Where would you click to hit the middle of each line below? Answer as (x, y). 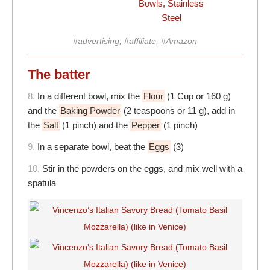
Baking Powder (90, 111)
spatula (42, 183)
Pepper (146, 125)
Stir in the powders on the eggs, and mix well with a (142, 169)
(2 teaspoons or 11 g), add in (178, 111)
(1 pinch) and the (95, 125)
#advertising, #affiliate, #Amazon (135, 41)
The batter (59, 75)
